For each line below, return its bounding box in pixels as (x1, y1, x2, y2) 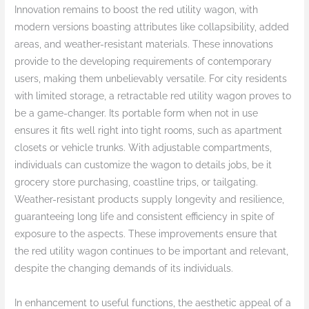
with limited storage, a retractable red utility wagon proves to (14, 90, 292, 102)
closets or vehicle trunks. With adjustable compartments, (14, 142, 272, 154)
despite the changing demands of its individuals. (14, 263, 234, 275)
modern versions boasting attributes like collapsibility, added (14, 21, 290, 33)
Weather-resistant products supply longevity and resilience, (14, 194, 285, 206)
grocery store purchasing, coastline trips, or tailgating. (14, 177, 259, 188)
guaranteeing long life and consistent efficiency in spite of (14, 211, 275, 223)
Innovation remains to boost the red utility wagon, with (14, 4, 259, 16)
